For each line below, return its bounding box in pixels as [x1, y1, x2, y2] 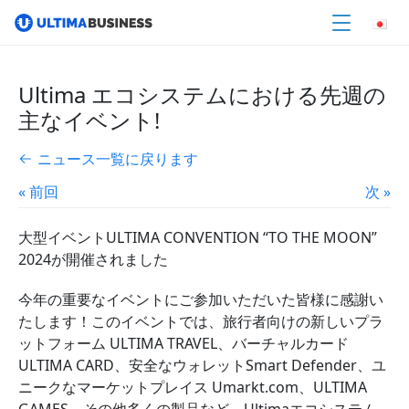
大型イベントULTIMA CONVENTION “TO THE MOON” [18, 227, 377, 247]
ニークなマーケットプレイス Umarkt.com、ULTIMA [18, 377, 367, 397]
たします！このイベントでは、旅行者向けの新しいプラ [18, 311, 383, 331]
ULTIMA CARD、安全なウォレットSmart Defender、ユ [18, 355, 386, 375]
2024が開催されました [18, 249, 168, 269]
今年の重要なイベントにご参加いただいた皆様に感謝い [18, 289, 383, 309]
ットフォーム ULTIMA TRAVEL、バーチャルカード [18, 333, 349, 353]
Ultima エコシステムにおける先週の [18, 79, 386, 110]
